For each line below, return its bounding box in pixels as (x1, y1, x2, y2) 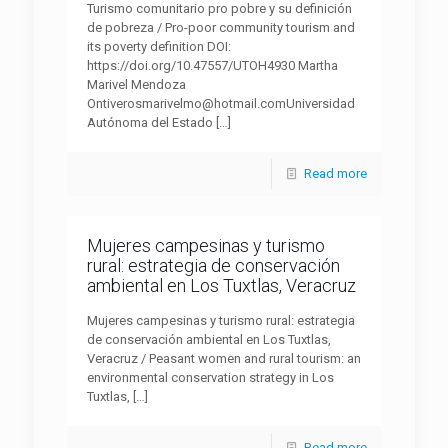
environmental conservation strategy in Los (86, 370, 334, 385)
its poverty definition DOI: (86, 39, 231, 54)
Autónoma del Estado (86, 115, 213, 130)
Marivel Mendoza (86, 77, 186, 92)
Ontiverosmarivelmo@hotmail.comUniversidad (86, 96, 355, 111)
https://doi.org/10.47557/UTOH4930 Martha (86, 58, 338, 73)
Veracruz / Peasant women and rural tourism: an (86, 351, 361, 366)
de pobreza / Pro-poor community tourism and (86, 20, 355, 35)
